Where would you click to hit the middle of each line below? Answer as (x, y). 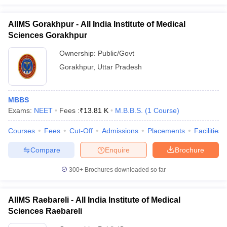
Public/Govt (116, 53)
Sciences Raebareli (45, 211)
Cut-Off (81, 131)
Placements (166, 131)
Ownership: (79, 53)
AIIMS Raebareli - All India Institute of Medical (94, 200)
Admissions (120, 131)
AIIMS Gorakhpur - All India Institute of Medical (97, 24)
